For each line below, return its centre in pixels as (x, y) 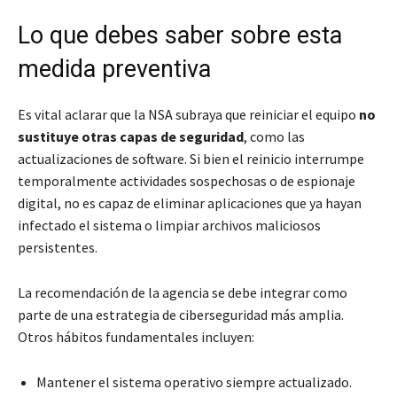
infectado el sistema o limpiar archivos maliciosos (169, 225)
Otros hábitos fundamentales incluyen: (136, 337)
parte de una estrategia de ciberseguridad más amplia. (181, 315)
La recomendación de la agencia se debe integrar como (183, 292)
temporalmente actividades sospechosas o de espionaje (187, 181)
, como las (274, 136)
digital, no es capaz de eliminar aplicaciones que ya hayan (190, 203)
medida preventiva (114, 69)
